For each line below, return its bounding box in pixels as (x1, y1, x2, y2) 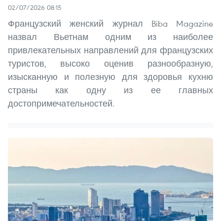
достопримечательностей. (8, 97, 114, 109)
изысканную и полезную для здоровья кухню (8, 71, 213, 82)
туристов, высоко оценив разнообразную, (8, 57, 213, 69)
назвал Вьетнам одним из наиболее (8, 31, 213, 42)
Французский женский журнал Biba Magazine (8, 17, 213, 29)
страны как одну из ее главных (8, 84, 213, 96)
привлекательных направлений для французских (8, 44, 213, 56)
